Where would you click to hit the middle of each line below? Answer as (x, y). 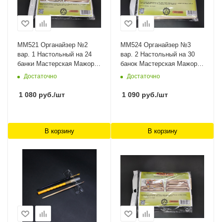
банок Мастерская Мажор (159, 64)
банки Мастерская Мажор (56, 64)
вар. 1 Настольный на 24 (55, 55)
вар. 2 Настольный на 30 (158, 55)
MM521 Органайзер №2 (53, 45)
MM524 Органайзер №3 (156, 45)
